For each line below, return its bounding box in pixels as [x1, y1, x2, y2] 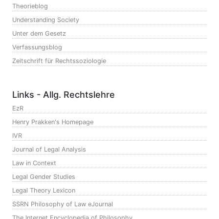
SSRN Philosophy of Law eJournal [12, 200, 113, 208]
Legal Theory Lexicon [12, 187, 75, 195]
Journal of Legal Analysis [12, 146, 86, 153]
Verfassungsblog [12, 44, 62, 51]
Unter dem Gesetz [12, 30, 66, 38]
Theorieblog [12, 2, 48, 10]
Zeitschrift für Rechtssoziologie [12, 57, 106, 65]
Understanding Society [12, 16, 79, 24]
